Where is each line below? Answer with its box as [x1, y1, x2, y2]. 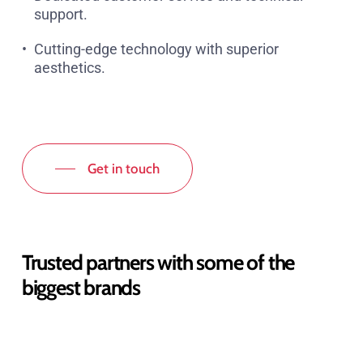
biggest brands [21, 275, 141, 301]
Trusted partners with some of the [21, 250, 295, 276]
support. [33, 5, 88, 23]
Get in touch [87, 160, 160, 177]
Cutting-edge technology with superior [33, 40, 279, 58]
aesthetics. [33, 58, 105, 76]
